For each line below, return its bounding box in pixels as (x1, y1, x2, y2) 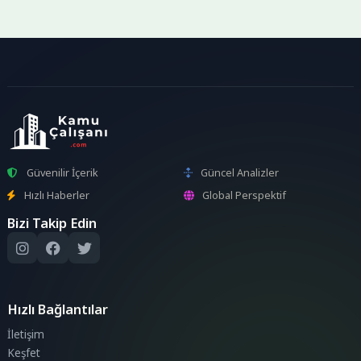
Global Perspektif (202, 188, 287, 203)
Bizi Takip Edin (7, 214, 98, 233)
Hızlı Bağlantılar (7, 300, 109, 319)
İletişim (7, 326, 45, 342)
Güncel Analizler (201, 164, 280, 180)
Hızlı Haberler (23, 188, 89, 203)
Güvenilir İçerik (26, 164, 98, 180)
